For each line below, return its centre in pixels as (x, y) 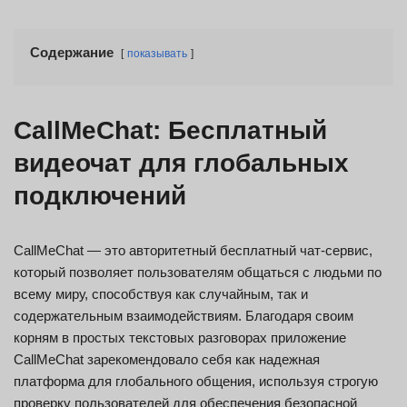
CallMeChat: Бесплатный (170, 130)
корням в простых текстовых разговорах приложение (180, 338)
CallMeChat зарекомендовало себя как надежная (167, 359)
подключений (100, 196)
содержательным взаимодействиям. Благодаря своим (184, 316)
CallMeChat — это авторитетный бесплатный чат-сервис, (193, 250)
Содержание (72, 52)
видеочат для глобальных (181, 163)
